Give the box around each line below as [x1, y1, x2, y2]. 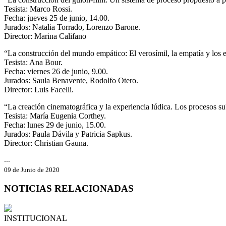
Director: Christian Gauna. [4, 138, 88, 147]
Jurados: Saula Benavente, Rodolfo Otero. [4, 76, 138, 85]
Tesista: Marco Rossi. [4, 4, 72, 13]
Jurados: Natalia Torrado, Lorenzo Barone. [4, 22, 140, 31]
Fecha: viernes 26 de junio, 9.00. [4, 67, 108, 76]
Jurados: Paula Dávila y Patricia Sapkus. [4, 129, 132, 138]
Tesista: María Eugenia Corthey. [4, 111, 106, 120]
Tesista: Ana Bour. [4, 58, 63, 67]
